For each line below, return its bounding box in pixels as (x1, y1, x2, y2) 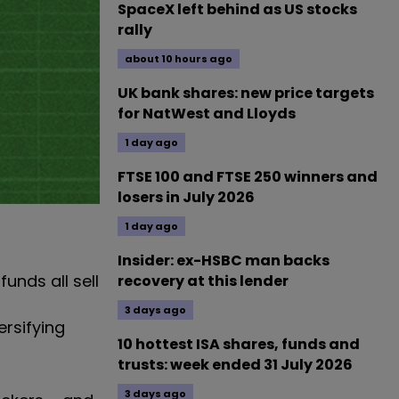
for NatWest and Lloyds (118, 103, 296, 124)
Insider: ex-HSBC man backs (118, 250, 330, 271)
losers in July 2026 (118, 187, 255, 208)
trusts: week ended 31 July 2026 (118, 354, 353, 375)
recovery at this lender (118, 271, 289, 291)
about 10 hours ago (125, 52, 232, 66)
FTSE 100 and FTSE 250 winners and (118, 167, 378, 187)
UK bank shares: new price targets (118, 83, 374, 103)
